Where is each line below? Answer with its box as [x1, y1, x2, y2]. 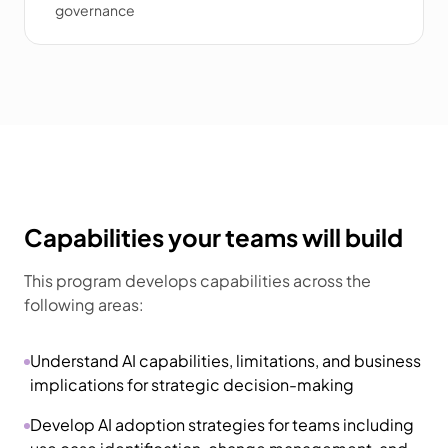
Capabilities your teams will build [24, 222, 403, 252]
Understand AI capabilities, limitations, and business [30, 350, 421, 371]
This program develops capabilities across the [24, 270, 371, 291]
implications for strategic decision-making [30, 374, 354, 395]
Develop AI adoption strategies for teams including [30, 414, 414, 435]
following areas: [24, 294, 144, 315]
